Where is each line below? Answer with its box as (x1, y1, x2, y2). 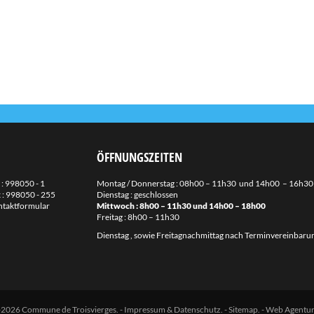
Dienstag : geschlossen (97, 189, 179, 200)
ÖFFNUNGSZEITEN (97, 149, 183, 165)
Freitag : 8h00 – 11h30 (97, 212, 180, 222)
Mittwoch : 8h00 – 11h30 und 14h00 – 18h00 (97, 200, 266, 211)
